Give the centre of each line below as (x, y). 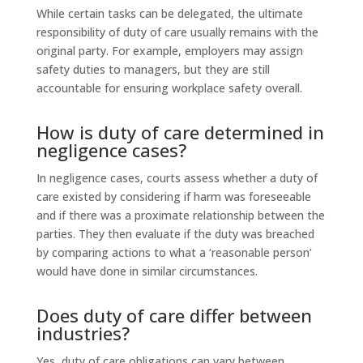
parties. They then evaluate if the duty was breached (175, 233)
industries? (83, 333)
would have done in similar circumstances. (147, 271)
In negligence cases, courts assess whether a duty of (177, 177)
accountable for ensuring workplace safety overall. (169, 88)
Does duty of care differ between (174, 315)
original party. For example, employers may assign (169, 50)
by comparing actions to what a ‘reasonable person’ (174, 252)
